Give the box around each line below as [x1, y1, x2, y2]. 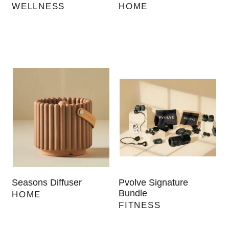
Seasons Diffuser [12, 177, 82, 188]
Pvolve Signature [119, 177, 189, 188]
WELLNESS [12, 2, 65, 12]
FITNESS [119, 200, 161, 211]
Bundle [119, 188, 148, 199]
